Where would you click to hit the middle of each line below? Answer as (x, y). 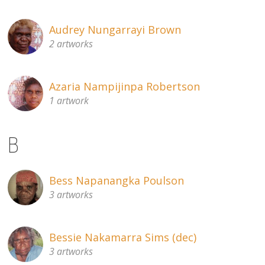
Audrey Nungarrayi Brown (115, 30)
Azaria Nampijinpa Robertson (125, 87)
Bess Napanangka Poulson (117, 180)
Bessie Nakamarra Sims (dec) (123, 237)
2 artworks (71, 44)
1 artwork (69, 101)
